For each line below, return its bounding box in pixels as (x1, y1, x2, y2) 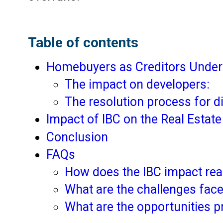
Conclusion (46, 129, 111, 144)
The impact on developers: (65, 77, 210, 92)
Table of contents (27, 34, 138, 51)
